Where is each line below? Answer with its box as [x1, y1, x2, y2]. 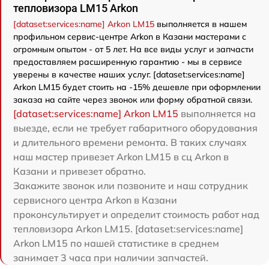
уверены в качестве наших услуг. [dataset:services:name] [13, 69, 245, 80]
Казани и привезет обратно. [13, 165, 146, 178]
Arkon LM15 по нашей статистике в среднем [13, 237, 219, 250]
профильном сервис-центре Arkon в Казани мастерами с [13, 31, 246, 43]
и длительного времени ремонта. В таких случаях [13, 136, 247, 149]
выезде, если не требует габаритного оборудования [13, 122, 258, 134]
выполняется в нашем [154, 19, 247, 30]
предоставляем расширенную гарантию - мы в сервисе [13, 56, 242, 68]
